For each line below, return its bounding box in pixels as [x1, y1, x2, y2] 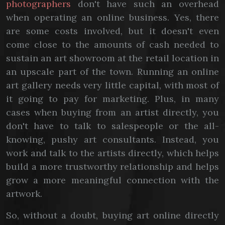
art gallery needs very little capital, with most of [6, 79, 219, 91]
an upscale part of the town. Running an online [6, 66, 219, 77]
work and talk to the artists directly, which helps [6, 147, 219, 159]
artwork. [6, 188, 42, 199]
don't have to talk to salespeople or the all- [6, 120, 219, 132]
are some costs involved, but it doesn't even [6, 25, 219, 37]
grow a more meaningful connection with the [6, 174, 219, 186]
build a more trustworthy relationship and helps [6, 161, 219, 172]
